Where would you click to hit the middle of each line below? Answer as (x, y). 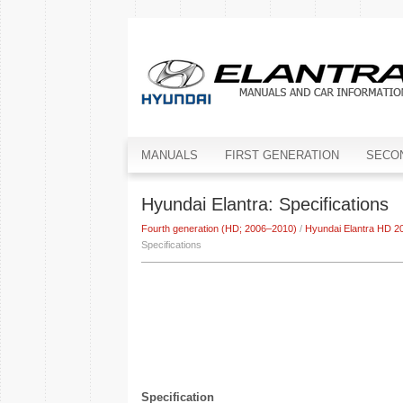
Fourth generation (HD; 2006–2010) (219, 228)
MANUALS (170, 155)
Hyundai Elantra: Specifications (265, 204)
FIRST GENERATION (282, 155)
